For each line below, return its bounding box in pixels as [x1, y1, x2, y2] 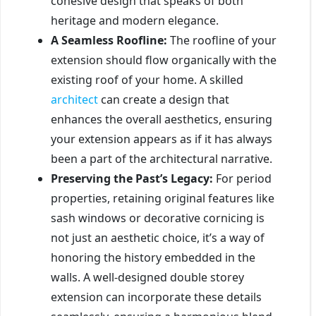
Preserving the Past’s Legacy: [51, 170, 213, 186]
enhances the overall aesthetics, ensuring [51, 111, 272, 127]
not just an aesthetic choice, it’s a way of [51, 229, 265, 245]
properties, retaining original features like [51, 190, 274, 206]
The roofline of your [167, 32, 276, 48]
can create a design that [98, 91, 229, 107]
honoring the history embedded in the [51, 249, 255, 265]
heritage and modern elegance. [51, 12, 219, 28]
